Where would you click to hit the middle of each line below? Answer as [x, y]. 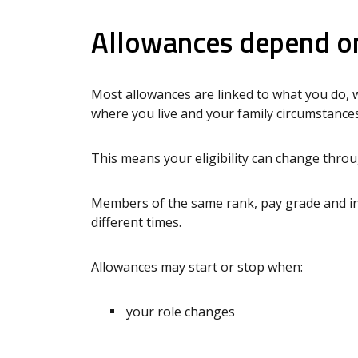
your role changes [181, 312]
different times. [136, 223]
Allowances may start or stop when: [197, 267]
